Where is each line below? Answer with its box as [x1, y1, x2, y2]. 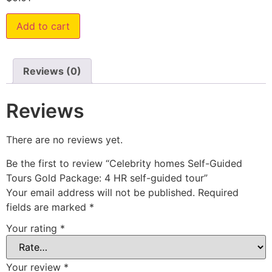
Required [198, 186, 239, 199]
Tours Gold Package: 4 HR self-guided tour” [6, 171, 208, 184]
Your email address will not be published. [6, 186, 195, 199]
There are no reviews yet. [6, 134, 123, 146]
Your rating [6, 222, 60, 235]
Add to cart [16, 20, 70, 33]
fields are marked [6, 200, 89, 213]
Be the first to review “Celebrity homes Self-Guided [6, 157, 242, 169]
